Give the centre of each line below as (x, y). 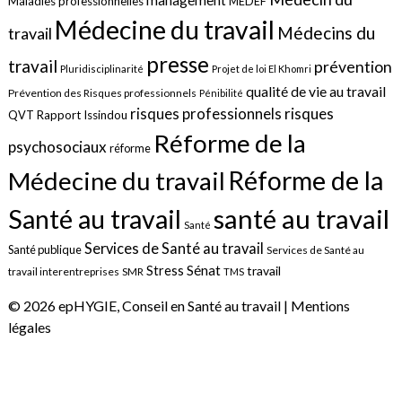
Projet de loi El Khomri (261, 69)
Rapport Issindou (82, 115)
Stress (165, 271)
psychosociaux (57, 147)
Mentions (320, 306)
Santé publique (44, 250)
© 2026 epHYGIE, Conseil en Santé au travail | (149, 306)
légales (29, 328)
